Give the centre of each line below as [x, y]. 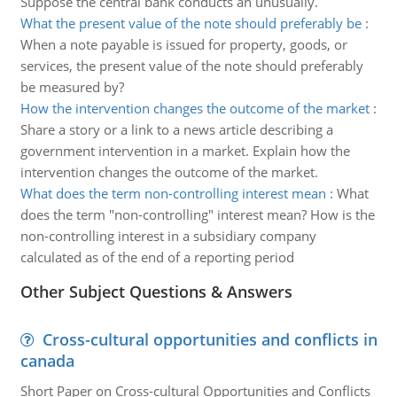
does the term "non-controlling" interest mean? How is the [197, 214]
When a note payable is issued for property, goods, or [183, 44]
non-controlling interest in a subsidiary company [168, 236]
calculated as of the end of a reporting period [157, 257]
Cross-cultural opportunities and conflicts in [210, 339]
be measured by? [72, 87]
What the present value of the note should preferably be [191, 23]
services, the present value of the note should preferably [191, 66]
